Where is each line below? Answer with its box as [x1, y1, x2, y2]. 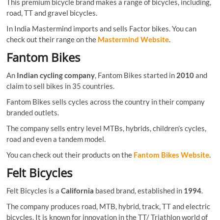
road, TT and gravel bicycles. [6, 8, 98, 17]
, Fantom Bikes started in [95, 70, 177, 80]
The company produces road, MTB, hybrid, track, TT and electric [6, 201, 211, 211]
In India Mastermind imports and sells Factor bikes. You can [6, 24, 197, 33]
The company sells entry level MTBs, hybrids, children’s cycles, [6, 123, 207, 133]
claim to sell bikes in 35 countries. [6, 81, 115, 90]
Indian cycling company [17, 70, 95, 80]
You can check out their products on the [6, 150, 134, 159]
